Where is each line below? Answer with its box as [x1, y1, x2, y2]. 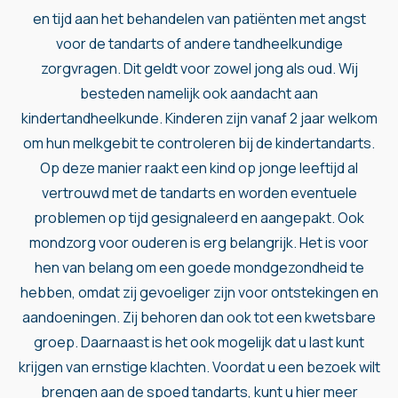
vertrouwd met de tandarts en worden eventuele [41, 182, 357, 203]
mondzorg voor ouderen [29, 232, 187, 252]
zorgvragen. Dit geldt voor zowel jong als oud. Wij [40, 58, 358, 78]
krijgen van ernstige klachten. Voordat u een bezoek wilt [18, 356, 380, 377]
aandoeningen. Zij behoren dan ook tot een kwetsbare [22, 306, 376, 327]
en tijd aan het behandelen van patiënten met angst [32, 8, 366, 28]
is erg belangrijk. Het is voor [187, 232, 369, 252]
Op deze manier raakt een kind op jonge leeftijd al [40, 157, 358, 178]
